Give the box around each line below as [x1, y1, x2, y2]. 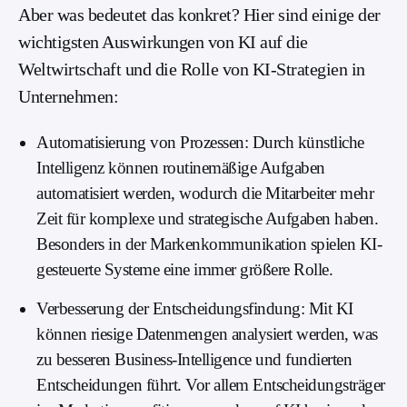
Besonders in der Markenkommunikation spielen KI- [36, 234, 382, 254]
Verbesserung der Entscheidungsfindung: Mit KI [36, 299, 353, 319]
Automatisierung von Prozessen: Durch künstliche [36, 133, 364, 153]
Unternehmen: [18, 86, 118, 107]
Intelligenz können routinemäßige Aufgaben [36, 158, 325, 178]
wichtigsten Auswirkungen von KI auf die [18, 32, 308, 53]
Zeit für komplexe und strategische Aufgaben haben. [36, 209, 378, 229]
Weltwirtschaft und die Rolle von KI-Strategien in [18, 59, 365, 80]
